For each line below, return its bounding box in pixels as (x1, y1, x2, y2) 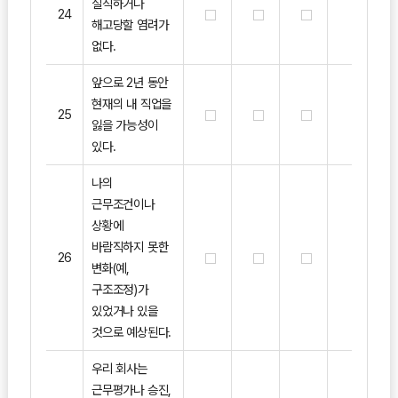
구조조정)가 (91, 281, 148, 297)
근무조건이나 (91, 195, 155, 211)
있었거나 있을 (91, 302, 158, 318)
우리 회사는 (91, 360, 147, 376)
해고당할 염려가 (91, 16, 169, 32)
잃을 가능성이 (91, 116, 158, 132)
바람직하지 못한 (91, 238, 169, 254)
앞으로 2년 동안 (91, 74, 169, 90)
